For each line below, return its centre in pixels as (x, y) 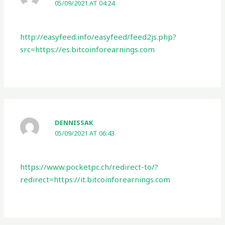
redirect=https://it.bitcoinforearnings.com (95, 179)
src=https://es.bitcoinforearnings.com (88, 49)
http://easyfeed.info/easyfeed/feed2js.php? (98, 36)
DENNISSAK (74, 123)
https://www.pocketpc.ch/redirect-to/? (89, 166)
